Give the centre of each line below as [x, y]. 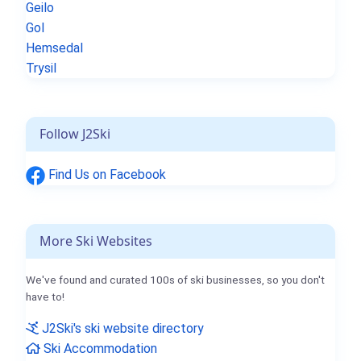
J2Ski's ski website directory [121, 329]
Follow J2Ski [75, 134]
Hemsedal [54, 48]
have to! [45, 297]
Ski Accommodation [99, 349]
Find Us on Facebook [106, 175]
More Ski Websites [96, 241]
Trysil [41, 68]
